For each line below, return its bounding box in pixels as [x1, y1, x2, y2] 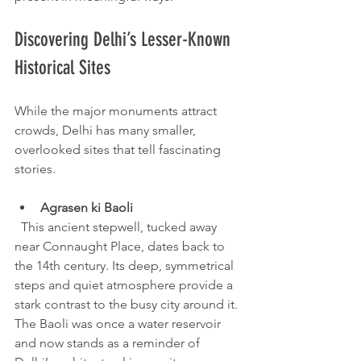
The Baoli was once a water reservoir [15, 316, 224, 331]
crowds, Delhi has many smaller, [15, 122, 199, 138]
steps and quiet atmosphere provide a [15, 277, 236, 293]
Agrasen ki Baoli [40, 200, 133, 215]
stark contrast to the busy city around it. [15, 297, 241, 312]
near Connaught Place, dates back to [15, 239, 228, 254]
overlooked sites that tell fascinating [15, 142, 224, 157]
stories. [15, 161, 56, 176]
